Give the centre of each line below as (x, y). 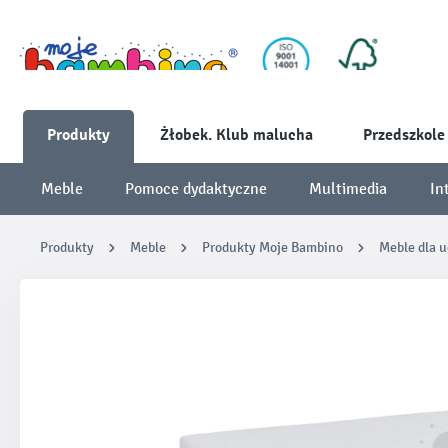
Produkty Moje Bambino (272, 247)
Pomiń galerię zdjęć (107, 317)
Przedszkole (404, 135)
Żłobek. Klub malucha (236, 135)
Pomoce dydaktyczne (196, 188)
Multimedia (348, 188)
